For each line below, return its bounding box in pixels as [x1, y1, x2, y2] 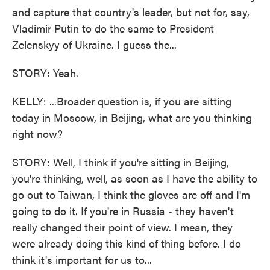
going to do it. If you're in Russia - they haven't [12, 203, 234, 218]
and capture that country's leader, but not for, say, [12, 4, 250, 19]
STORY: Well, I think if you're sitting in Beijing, [12, 154, 229, 169]
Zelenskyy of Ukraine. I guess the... [12, 37, 177, 52]
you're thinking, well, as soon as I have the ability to [12, 171, 257, 186]
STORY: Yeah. [12, 65, 78, 80]
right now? [12, 126, 63, 141]
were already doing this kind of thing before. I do [12, 236, 241, 251]
